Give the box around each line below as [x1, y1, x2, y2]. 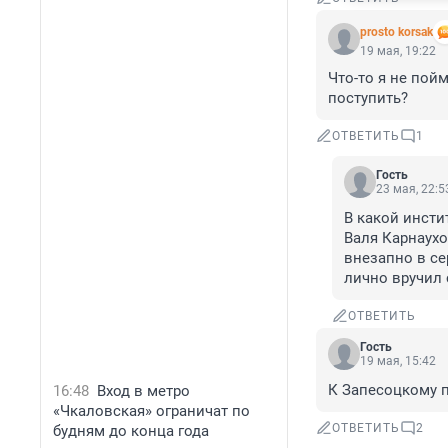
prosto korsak [360, 25, 433, 40]
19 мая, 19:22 [360, 44, 436, 59]
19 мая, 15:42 [360, 354, 436, 369]
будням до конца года [53, 422, 209, 440]
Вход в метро [97, 382, 190, 400]
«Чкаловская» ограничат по [53, 402, 250, 420]
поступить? [328, 89, 408, 108]
